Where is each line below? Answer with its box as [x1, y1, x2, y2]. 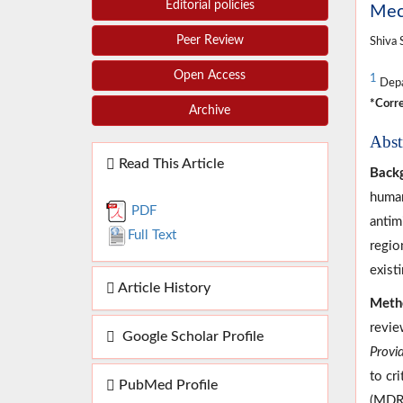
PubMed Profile [115, 378, 218, 393]
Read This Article [115, 157, 224, 172]
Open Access [174, 69, 246, 83]
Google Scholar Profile [115, 329, 264, 345]
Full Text [128, 228, 176, 243]
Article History [115, 281, 210, 296]
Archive [189, 104, 231, 118]
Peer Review [175, 34, 244, 48]
